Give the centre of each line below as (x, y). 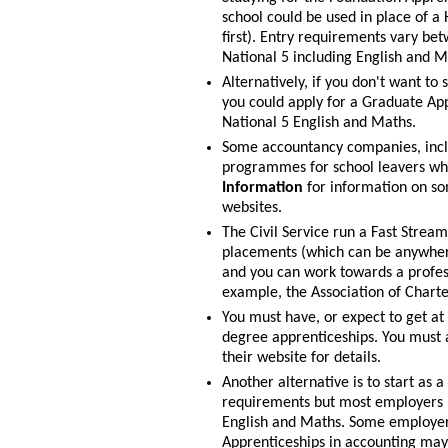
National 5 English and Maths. (319, 123)
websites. (252, 208)
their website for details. (301, 358)
